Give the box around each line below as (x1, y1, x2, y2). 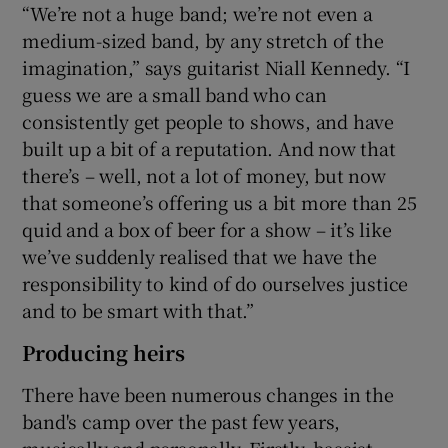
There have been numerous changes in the (22, 380, 394, 407)
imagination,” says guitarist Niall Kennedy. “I (22, 53, 411, 80)
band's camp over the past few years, (22, 407, 341, 434)
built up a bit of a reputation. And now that (22, 134, 396, 161)
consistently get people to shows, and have (22, 107, 395, 134)
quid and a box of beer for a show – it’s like (22, 215, 392, 242)
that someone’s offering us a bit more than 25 (22, 188, 417, 215)
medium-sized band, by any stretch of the (22, 26, 384, 53)
